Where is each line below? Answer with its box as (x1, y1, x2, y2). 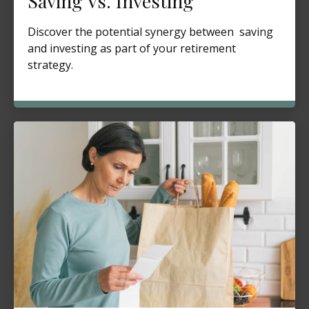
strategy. (28, 57, 73, 73)
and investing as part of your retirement (28, 41, 236, 57)
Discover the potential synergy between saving (28, 24, 273, 40)
